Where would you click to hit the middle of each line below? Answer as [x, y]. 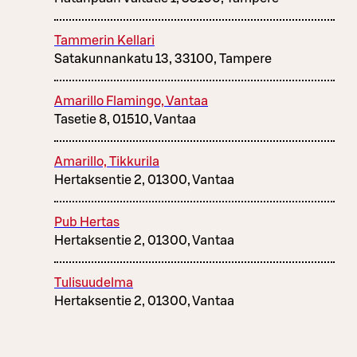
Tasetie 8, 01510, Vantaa [125, 120]
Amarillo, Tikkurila [107, 162]
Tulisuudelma [94, 283]
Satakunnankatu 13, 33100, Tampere [163, 59]
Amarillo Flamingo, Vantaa [131, 102]
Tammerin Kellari [104, 41]
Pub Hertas [87, 223]
